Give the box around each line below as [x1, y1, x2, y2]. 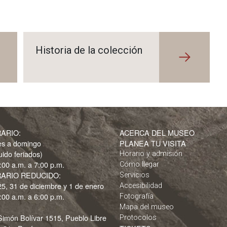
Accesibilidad [120, 181, 162, 190]
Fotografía [120, 192, 154, 201]
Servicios [120, 171, 149, 179]
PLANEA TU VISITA [120, 138, 186, 148]
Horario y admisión [120, 149, 182, 158]
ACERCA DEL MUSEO [120, 127, 195, 138]
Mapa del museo [120, 203, 174, 211]
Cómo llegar [120, 160, 159, 169]
